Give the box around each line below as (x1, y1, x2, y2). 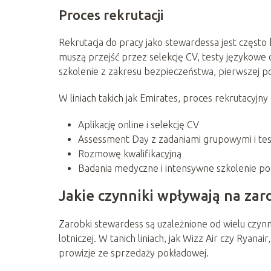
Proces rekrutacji (59, 7, 163, 22)
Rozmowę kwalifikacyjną (78, 148, 181, 159)
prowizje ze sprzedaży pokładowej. (59, 247, 209, 258)
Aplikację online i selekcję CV (78, 119, 199, 130)
